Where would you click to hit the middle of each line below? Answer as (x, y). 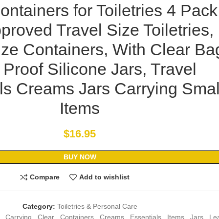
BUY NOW (80, 157)
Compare (45, 177)
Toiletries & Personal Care (97, 206)
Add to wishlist (104, 177)
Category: (39, 206)
